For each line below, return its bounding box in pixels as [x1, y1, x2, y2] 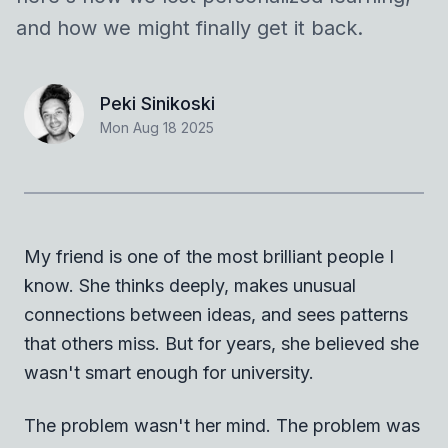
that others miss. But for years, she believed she [24, 332, 419, 354]
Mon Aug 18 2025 [100, 119, 214, 136]
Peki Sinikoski [100, 93, 215, 114]
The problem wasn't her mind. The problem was [24, 414, 420, 436]
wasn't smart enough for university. [24, 361, 314, 383]
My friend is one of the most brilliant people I [24, 245, 394, 267]
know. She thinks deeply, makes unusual [24, 274, 356, 296]
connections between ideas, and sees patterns [24, 303, 408, 325]
